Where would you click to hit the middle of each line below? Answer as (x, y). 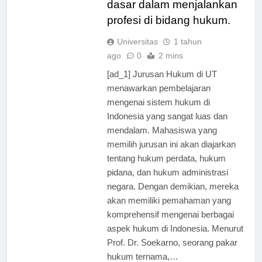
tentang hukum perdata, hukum (166, 168)
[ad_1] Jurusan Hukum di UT (162, 84)
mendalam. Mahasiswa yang (162, 140)
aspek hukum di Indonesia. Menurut (175, 239)
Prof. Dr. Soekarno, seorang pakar (172, 253)
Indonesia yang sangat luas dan (167, 126)
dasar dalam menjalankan (172, 15)
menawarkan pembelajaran (158, 98)
